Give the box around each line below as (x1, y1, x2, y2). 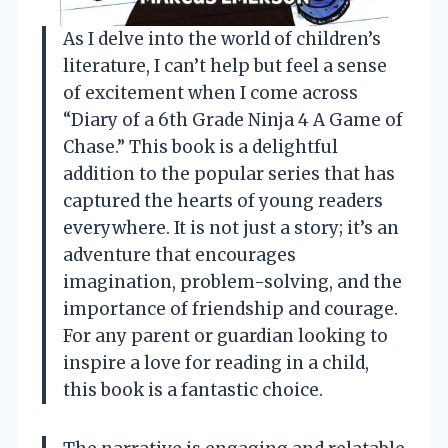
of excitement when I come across (63, 82, 358, 105)
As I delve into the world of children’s (63, 28, 381, 51)
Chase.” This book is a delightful (63, 136, 338, 159)
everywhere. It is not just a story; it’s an (63, 217, 399, 240)
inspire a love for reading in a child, (63, 352, 369, 375)
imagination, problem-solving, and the (63, 271, 402, 294)
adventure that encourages (63, 244, 296, 267)
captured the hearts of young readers (63, 190, 383, 213)
